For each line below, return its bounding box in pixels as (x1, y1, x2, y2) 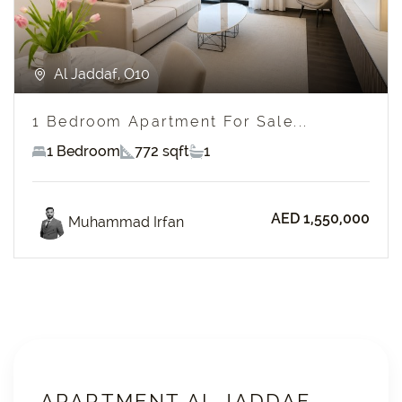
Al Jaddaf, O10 (47, 66, 150, 83)
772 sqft (135, 143, 189, 160)
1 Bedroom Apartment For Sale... (32, 113, 309, 130)
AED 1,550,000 (271, 209, 370, 227)
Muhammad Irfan (68, 213, 184, 231)
